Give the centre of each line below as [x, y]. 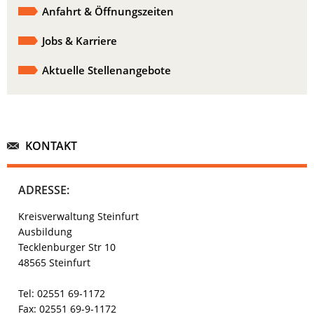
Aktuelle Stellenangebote [107, 70]
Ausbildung [45, 232]
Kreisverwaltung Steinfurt [78, 217]
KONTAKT [51, 146]
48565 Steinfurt [54, 263]
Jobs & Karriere [80, 41]
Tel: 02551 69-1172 [62, 294]
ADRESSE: [44, 190]
